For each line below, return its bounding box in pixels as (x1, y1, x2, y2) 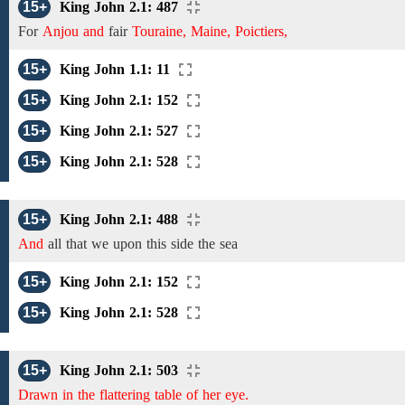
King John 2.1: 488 (60, 212, 178, 227)
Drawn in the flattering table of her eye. (18, 387, 249, 402)
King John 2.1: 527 (60, 123, 178, 138)
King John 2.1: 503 (60, 363, 178, 378)
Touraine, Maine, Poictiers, (132, 24, 287, 39)
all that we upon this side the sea (43, 236, 238, 251)
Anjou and (42, 24, 104, 39)
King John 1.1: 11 (60, 61, 170, 77)
